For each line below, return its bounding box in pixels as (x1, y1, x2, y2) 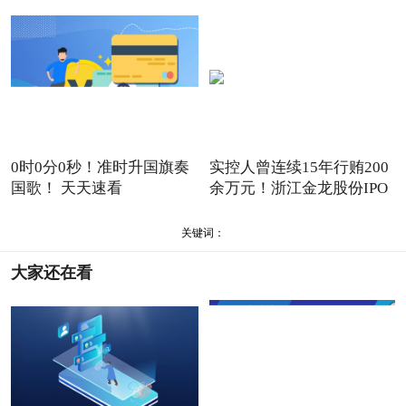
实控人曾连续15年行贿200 (208, 159, 389, 176)
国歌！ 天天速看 (10, 179, 122, 197)
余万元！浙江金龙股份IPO (208, 179, 388, 197)
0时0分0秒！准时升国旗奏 (10, 159, 189, 176)
